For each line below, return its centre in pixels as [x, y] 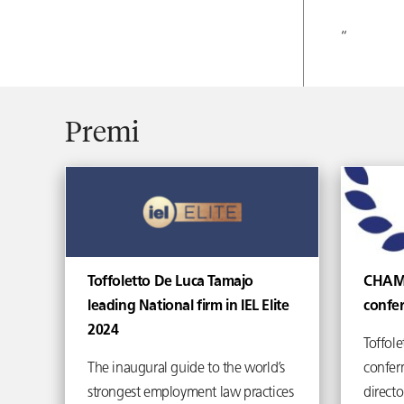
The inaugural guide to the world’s [186, 369]
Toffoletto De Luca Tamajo [171, 282]
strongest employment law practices [191, 393]
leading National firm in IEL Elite [188, 307]
